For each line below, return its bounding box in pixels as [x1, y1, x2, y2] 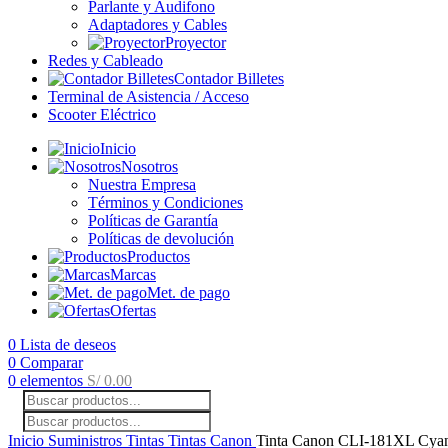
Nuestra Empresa [88, 176, 196, 193]
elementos [20, 372, 83, 389]
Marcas [110, 266, 156, 283]
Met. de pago [147, 284, 230, 301]
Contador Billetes [174, 70, 284, 87]
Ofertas [110, 302, 156, 319]
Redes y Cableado [48, 52, 163, 69]
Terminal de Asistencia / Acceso [48, 88, 249, 105]
